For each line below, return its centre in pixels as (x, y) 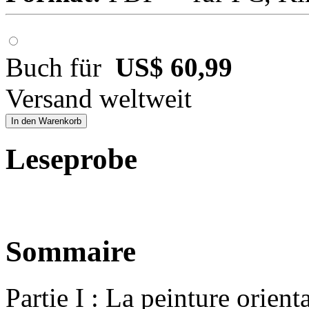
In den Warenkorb (46, 121)
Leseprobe (71, 159)
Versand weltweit (99, 99)
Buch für (60, 68)
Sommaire (71, 252)
